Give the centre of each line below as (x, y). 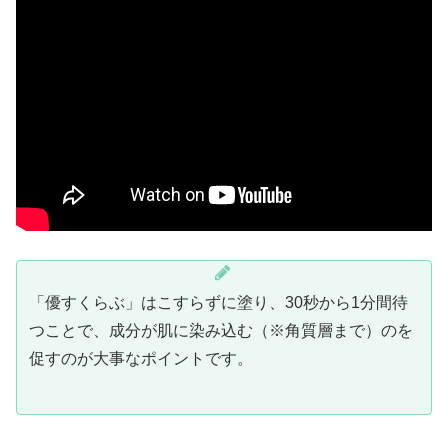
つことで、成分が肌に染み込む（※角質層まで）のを (221, 330)
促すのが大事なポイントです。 (141, 358)
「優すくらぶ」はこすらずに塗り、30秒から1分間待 (218, 302)
